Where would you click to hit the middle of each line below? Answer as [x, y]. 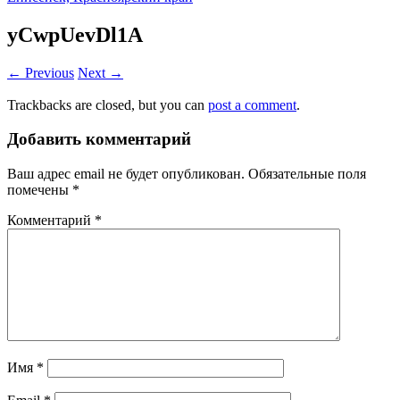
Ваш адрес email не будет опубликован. [126, 174]
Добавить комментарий [99, 139]
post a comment [252, 104]
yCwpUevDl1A [75, 34]
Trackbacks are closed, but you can [108, 104]
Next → [100, 72]
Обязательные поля [307, 174]
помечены [40, 190]
